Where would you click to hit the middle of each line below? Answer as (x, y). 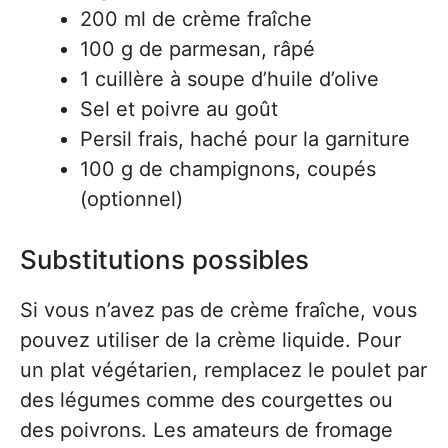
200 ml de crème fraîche (196, 19)
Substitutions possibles (164, 259)
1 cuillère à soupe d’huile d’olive (229, 79)
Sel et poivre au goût (179, 109)
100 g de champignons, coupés (228, 169)
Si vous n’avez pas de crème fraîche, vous (218, 310)
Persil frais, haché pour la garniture (245, 139)
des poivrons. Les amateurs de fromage (206, 430)
